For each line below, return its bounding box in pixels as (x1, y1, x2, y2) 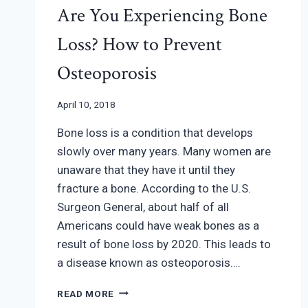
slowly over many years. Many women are (57, 144, 271, 158)
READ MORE (57, 287, 115, 299)
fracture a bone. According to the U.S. (57, 181, 251, 195)
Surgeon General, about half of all (57, 199, 229, 214)
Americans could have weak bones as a (57, 218, 259, 232)
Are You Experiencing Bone (57, 2, 267, 28)
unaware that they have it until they (57, 162, 235, 177)
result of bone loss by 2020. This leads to (57, 236, 271, 251)
